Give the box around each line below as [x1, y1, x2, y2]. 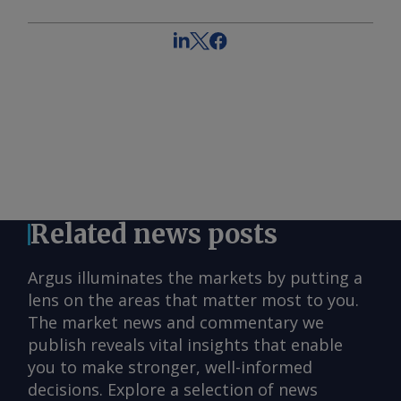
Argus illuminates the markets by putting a [28, 267, 363, 289]
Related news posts [30, 218, 277, 252]
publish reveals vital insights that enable [28, 334, 343, 356]
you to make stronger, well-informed [28, 356, 312, 379]
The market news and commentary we [28, 311, 324, 334]
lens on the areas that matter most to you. [28, 289, 359, 311]
